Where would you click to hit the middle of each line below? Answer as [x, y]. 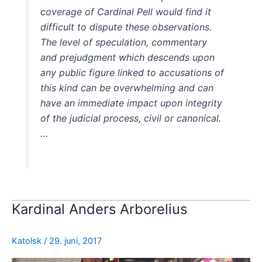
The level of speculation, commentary [124, 42]
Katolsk [27, 241]
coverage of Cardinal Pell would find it [126, 11]
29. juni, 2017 [75, 241]
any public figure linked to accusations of [132, 72]
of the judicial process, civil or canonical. [131, 118]
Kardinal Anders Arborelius [99, 209]
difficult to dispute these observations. [126, 27]
